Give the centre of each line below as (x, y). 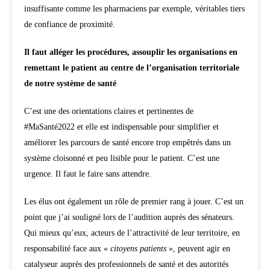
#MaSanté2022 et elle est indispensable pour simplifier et (121, 127)
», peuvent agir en (198, 249)
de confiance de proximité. (70, 25)
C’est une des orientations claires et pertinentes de (109, 111)
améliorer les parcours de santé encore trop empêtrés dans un (127, 143)
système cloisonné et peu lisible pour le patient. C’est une (122, 159)
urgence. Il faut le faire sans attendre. (88, 174)
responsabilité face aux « (67, 249)
